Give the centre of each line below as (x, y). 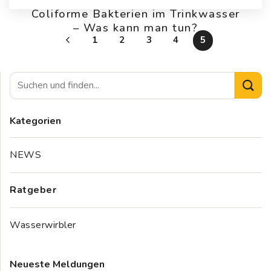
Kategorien (35, 121)
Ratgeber (33, 190)
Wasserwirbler (43, 225)
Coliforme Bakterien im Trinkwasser (135, 13)
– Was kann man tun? (135, 27)
